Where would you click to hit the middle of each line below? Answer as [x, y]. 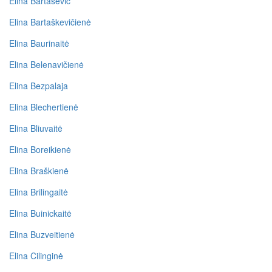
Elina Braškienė [39, 171]
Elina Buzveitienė [42, 235]
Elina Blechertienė [44, 107]
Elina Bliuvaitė [36, 128]
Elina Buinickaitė [40, 213]
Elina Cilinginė [36, 256]
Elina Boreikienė [40, 150]
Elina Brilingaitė [39, 192]
